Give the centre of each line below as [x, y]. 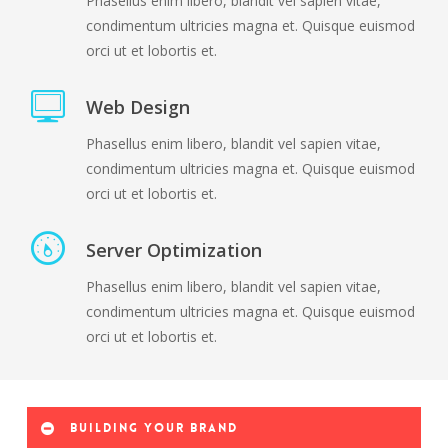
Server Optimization [173, 250]
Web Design [137, 107]
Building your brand [153, 427]
